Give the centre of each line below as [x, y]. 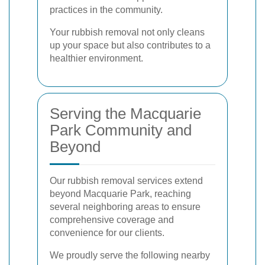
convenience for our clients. [107, 233]
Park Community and [121, 130]
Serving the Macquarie [125, 114]
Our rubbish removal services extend [126, 181]
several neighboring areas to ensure [125, 207]
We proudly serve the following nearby [130, 255]
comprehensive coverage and [112, 220]
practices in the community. [106, 10]
